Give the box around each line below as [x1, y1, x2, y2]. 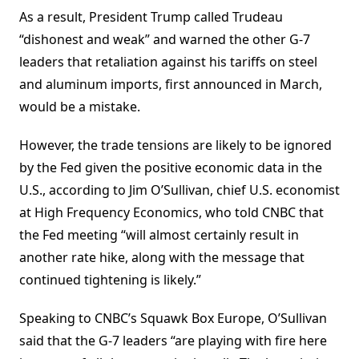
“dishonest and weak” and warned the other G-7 [19, 30, 310, 49]
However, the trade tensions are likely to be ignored [19, 136, 332, 155]
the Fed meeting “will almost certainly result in [19, 226, 299, 244]
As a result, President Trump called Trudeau [19, 8, 283, 26]
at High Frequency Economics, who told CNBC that [19, 204, 324, 222]
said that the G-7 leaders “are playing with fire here [19, 332, 327, 350]
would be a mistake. [19, 98, 140, 116]
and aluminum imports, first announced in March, [19, 75, 322, 94]
